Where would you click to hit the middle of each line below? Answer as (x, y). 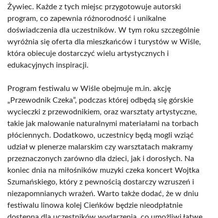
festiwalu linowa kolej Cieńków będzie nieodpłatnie (95, 205)
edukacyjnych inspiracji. (48, 65)
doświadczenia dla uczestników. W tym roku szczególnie (103, 30)
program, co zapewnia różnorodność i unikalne (87, 18)
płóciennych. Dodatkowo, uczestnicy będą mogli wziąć (100, 135)
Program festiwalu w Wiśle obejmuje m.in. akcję (89, 89)
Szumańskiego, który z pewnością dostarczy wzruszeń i (101, 182)
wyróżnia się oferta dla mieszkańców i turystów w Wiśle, (104, 42)
